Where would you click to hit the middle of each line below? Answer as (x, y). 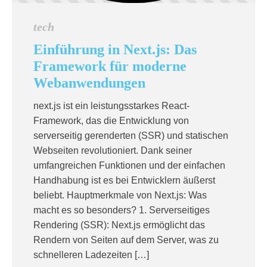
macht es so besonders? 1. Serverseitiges (122, 210)
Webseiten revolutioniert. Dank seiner (113, 150)
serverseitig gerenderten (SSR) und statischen (131, 136)
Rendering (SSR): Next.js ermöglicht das (119, 225)
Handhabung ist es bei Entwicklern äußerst (124, 180)
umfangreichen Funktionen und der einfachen (129, 165)
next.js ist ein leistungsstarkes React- (111, 106)
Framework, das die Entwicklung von (111, 121)
